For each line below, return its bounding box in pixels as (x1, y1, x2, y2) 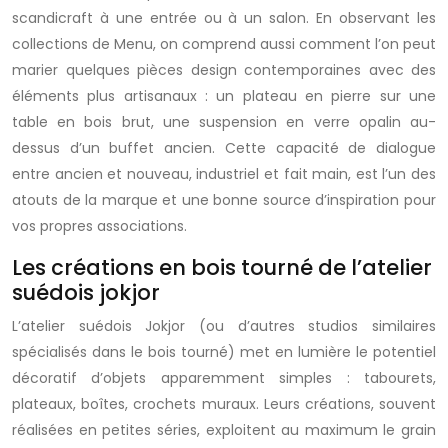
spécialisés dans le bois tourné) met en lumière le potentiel (12, 342, 436, 362)
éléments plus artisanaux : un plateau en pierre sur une (12, 86, 436, 106)
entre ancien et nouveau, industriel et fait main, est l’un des (12, 164, 436, 184)
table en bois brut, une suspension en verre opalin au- (12, 112, 436, 132)
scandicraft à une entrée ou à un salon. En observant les (12, 8, 436, 28)
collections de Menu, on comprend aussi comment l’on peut (12, 34, 436, 54)
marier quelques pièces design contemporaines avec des (12, 60, 436, 80)
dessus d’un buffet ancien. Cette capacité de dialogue (12, 138, 436, 158)
